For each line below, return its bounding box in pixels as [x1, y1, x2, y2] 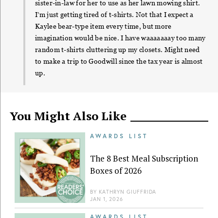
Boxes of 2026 [90, 164, 142, 176]
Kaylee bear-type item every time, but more [35, 22, 172, 31]
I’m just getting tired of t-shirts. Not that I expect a [35, 11, 194, 19]
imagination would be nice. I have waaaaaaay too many [35, 34, 206, 42]
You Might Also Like [10, 108, 127, 124]
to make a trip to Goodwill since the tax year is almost [35, 57, 203, 66]
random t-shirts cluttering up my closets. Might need [35, 46, 200, 54]
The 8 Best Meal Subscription [90, 152, 198, 164]
